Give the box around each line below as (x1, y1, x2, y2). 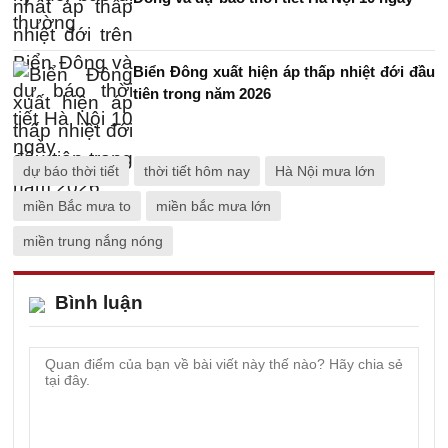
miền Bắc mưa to (23, 198, 131, 214)
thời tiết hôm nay (144, 163, 250, 179)
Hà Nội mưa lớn (275, 163, 375, 179)
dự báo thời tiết (23, 163, 119, 179)
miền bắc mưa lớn (156, 198, 271, 214)
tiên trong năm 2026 (133, 85, 271, 102)
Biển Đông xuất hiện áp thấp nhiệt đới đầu (133, 63, 435, 80)
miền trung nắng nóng (23, 233, 163, 249)
